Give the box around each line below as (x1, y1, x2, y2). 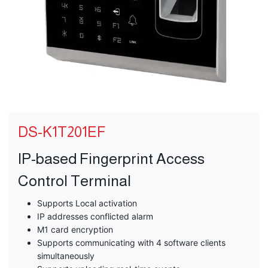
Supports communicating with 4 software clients (37, 237, 226, 248)
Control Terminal (18, 172, 131, 190)
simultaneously (37, 251, 95, 261)
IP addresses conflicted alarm (37, 211, 153, 222)
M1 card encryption (37, 224, 113, 235)
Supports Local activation (37, 198, 137, 209)
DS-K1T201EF (18, 124, 105, 141)
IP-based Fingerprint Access (18, 150, 205, 167)
